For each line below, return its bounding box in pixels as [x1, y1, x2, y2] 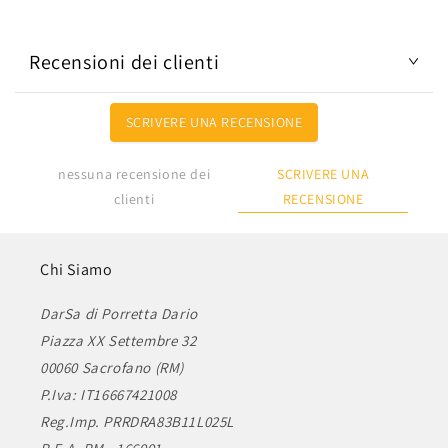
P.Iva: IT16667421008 [40, 385, 177, 404]
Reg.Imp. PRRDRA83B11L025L [40, 412, 234, 431]
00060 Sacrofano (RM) [40, 358, 184, 377]
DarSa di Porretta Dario [40, 304, 198, 323]
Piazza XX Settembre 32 [40, 331, 197, 350]
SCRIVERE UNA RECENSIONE [125, 112, 303, 131]
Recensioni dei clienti [29, 49, 220, 76]
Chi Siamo [40, 259, 113, 280]
